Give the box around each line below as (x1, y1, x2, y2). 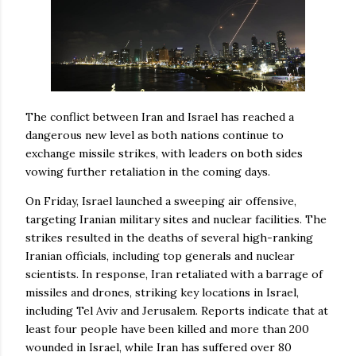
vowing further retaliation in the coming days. (25, 164, 273, 179)
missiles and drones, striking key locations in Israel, (25, 284, 299, 300)
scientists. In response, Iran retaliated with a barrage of (25, 266, 323, 281)
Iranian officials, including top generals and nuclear (25, 248, 295, 263)
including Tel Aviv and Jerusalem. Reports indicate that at (25, 303, 328, 318)
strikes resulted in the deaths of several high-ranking (25, 230, 313, 245)
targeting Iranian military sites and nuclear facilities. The (25, 211, 327, 226)
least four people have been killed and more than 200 (25, 321, 309, 336)
